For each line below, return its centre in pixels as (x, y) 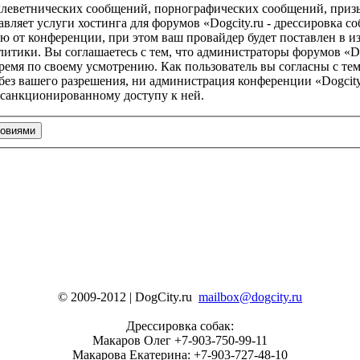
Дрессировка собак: (180, 326)
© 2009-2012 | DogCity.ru (128, 297)
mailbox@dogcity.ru (250, 297)
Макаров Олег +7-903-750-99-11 (180, 340)
